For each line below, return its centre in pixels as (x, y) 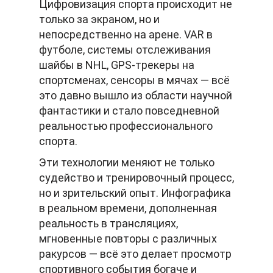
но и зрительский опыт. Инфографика (135, 193)
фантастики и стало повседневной (129, 111)
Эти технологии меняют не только (127, 163)
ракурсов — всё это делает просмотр (135, 254)
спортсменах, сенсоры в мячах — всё (134, 80)
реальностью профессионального (126, 126)
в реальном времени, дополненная (128, 208)
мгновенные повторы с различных (128, 239)
